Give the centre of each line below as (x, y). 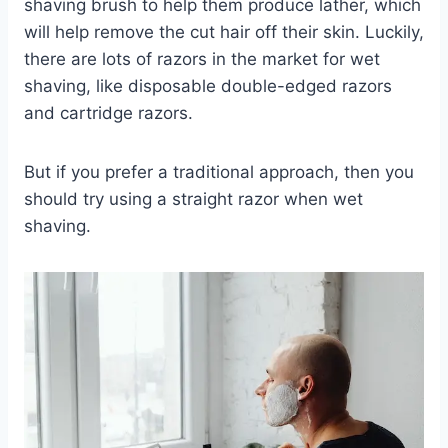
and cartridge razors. (108, 112)
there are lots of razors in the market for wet (202, 58)
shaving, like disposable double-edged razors (208, 85)
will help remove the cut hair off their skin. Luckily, (224, 31)
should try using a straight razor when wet (193, 198)
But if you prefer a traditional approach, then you (219, 171)
